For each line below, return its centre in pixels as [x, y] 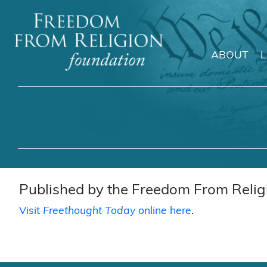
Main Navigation [87, 69]
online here [163, 211]
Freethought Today [89, 211]
